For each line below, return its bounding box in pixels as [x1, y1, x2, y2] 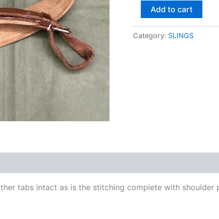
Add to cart [151, 4, 193, 14]
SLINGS [168, 31, 194, 40]
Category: [133, 31, 168, 40]
